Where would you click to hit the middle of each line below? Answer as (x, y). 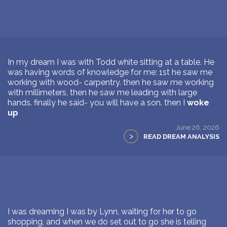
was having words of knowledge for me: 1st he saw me (110, 72)
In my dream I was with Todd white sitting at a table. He (111, 62)
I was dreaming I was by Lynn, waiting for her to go (102, 211)
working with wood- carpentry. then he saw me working (111, 82)
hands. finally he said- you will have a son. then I (97, 102)
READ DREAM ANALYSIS (181, 136)
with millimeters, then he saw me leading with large (102, 92)
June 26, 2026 (198, 127)
